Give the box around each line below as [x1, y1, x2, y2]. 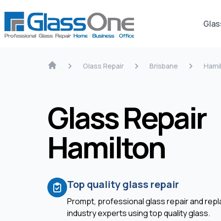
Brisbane [149, 61, 178, 71]
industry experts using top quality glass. [67, 208, 210, 219]
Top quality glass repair [67, 178, 179, 191]
